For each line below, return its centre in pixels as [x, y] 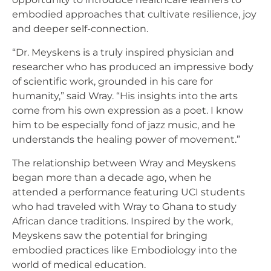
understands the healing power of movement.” [126, 139]
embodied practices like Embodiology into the [125, 250]
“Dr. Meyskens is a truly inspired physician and [123, 52]
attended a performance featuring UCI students [129, 192]
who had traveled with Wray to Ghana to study [124, 207]
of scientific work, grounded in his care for [113, 81]
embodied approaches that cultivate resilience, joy [134, 14]
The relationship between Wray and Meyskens [124, 163]
